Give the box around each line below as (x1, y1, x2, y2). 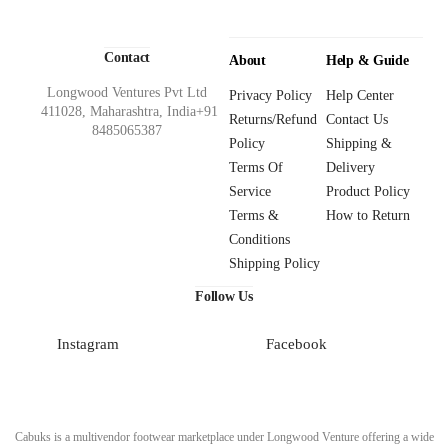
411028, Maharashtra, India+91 (36, 103, 218, 119)
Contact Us (326, 111, 389, 127)
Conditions (229, 231, 291, 247)
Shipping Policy (229, 255, 321, 271)
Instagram (57, 335, 119, 352)
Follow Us (195, 288, 253, 304)
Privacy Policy (229, 87, 313, 103)
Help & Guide (326, 52, 409, 68)
